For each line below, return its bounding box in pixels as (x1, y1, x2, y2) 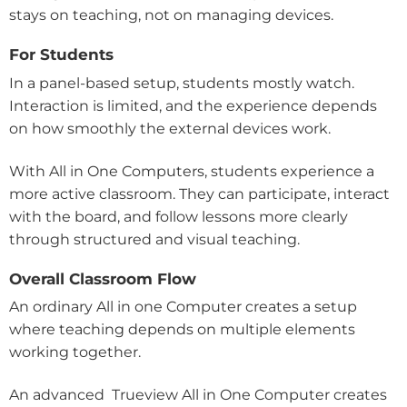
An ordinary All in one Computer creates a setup (9, 298, 357, 316)
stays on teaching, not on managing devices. (9, 6, 333, 25)
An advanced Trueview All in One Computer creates (9, 386, 387, 404)
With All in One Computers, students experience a (9, 162, 374, 180)
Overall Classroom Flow (9, 269, 196, 288)
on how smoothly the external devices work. (9, 119, 331, 137)
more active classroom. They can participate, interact (9, 184, 390, 203)
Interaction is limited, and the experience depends (9, 96, 377, 114)
